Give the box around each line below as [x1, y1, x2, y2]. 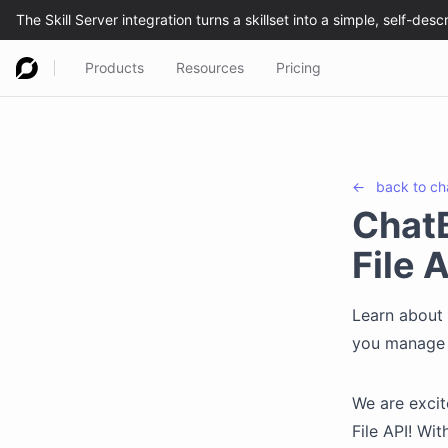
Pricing [276, 59, 321, 76]
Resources [176, 59, 244, 76]
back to [376, 178, 430, 195]
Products [85, 59, 144, 76]
